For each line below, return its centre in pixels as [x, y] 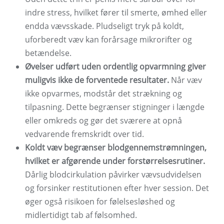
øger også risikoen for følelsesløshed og [100, 202]
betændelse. [48, 53]
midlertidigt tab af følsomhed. [81, 215]
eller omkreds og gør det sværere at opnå [103, 121]
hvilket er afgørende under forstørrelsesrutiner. [115, 161]
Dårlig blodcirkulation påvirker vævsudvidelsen [113, 175]
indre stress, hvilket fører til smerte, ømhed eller [116, 13]
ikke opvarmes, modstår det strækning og [103, 94]
